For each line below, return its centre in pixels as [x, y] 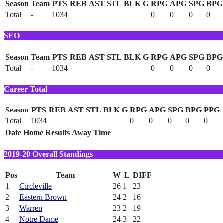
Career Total [26, 89]
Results [57, 133]
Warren [31, 208]
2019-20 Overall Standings [48, 154]
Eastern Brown [43, 197]
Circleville [36, 186]
